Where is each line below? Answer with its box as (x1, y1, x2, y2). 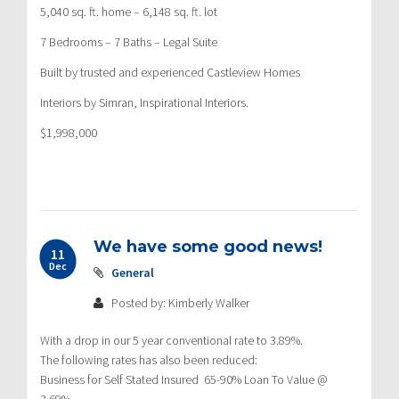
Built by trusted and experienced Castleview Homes (40, 63, 300, 80)
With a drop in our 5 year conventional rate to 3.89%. (40, 331, 303, 348)
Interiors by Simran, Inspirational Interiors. (40, 94, 248, 110)
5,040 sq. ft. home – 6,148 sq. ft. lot (40, 3, 217, 20)
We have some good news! (94, 236, 322, 256)
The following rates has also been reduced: (40, 351, 257, 368)
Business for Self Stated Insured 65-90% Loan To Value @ (40, 370, 328, 387)
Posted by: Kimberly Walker (109, 294, 249, 311)
